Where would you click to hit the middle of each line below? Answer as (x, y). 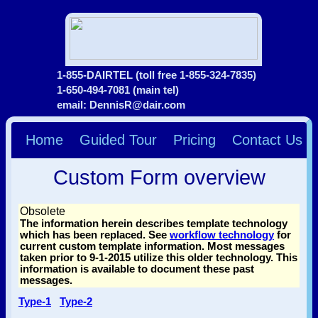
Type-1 (35, 302)
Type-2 (76, 302)
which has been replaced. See (95, 235)
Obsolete (43, 211)
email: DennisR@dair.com (121, 105)
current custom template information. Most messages (152, 246)
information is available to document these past (137, 269)
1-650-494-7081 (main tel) (118, 90)
